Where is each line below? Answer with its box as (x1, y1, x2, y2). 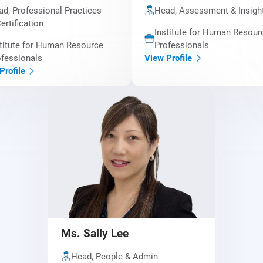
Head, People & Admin (70, 251, 158, 262)
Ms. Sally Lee (61, 227, 129, 240)
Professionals (154, 39, 210, 50)
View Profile (144, 52, 193, 63)
